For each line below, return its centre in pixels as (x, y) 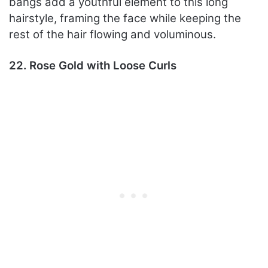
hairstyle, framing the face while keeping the (125, 19)
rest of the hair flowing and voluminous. (112, 35)
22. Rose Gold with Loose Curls (93, 66)
